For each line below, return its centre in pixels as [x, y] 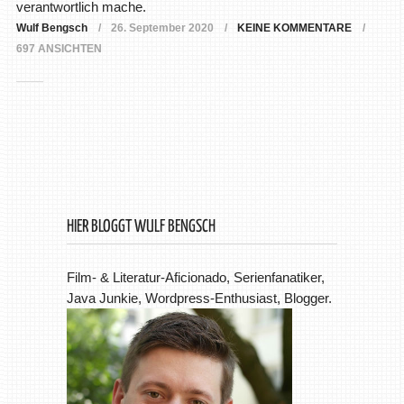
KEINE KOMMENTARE [294, 28]
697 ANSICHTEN [59, 48]
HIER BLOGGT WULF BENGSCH [141, 226]
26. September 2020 [162, 28]
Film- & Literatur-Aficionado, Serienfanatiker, [195, 277]
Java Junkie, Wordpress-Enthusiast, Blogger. [199, 298]
